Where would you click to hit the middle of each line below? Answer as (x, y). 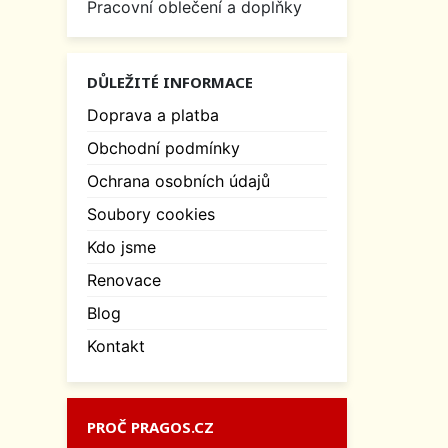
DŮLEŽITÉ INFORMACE (170, 82)
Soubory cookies (151, 214)
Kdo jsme (121, 247)
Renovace (124, 280)
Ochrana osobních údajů (178, 181)
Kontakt (116, 346)
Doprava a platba (153, 115)
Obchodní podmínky (163, 148)
